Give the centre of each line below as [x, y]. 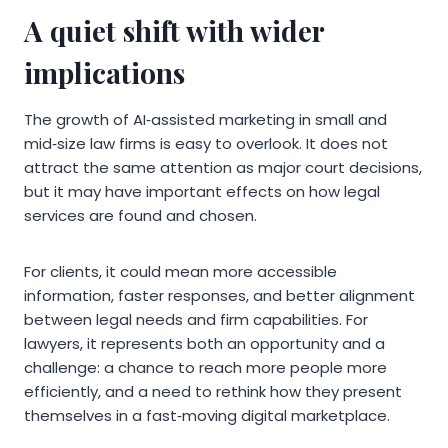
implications [104, 73]
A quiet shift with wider [174, 31]
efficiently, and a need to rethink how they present [213, 392]
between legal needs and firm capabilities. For [196, 320]
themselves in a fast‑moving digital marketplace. [207, 416]
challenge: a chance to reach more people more [205, 368]
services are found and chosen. [140, 216]
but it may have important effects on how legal [202, 192]
